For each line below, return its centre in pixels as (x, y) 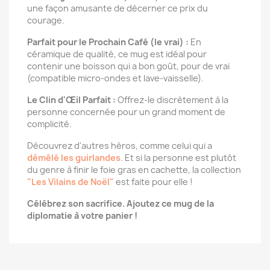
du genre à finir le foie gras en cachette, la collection (134, 170)
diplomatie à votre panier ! (82, 215)
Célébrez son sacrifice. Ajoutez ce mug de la (121, 203)
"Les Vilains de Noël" (71, 182)
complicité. (49, 124)
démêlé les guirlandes (74, 158)
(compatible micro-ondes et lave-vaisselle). (115, 78)
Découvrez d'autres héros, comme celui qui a (120, 146)
